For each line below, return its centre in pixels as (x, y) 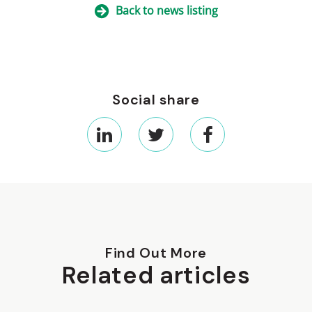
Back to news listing (166, 10)
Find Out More (156, 253)
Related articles (156, 275)
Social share (156, 100)
